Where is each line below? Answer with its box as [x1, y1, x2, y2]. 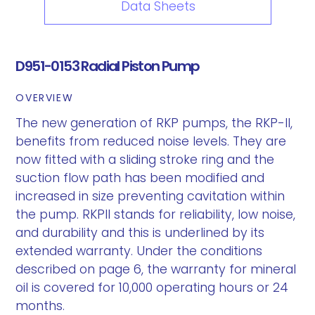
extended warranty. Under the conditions [15, 243, 263, 259]
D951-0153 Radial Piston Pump [15, 56, 200, 76]
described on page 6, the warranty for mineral [15, 261, 297, 278]
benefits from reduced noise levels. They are [15, 133, 287, 150]
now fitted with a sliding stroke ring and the [15, 151, 275, 168]
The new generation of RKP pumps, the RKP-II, [15, 115, 293, 131]
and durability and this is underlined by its [15, 224, 265, 241]
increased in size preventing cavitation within [15, 188, 285, 205]
